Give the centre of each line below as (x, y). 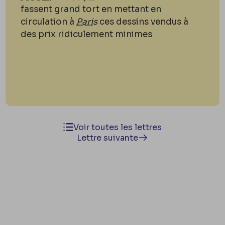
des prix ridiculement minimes (87, 34)
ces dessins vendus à (143, 22)
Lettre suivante (107, 138)
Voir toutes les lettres (118, 127)
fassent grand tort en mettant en (91, 9)
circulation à (49, 22)
